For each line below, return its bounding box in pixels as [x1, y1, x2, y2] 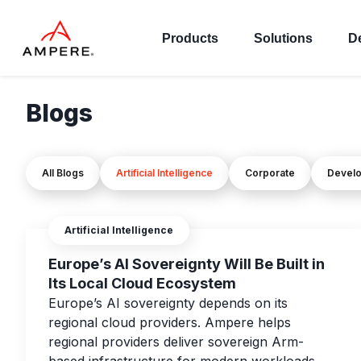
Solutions [254, 31, 313, 45]
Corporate [245, 167, 295, 180]
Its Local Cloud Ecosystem [48, 275, 236, 293]
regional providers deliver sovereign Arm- [48, 334, 304, 351]
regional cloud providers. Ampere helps [48, 314, 291, 331]
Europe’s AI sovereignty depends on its [48, 295, 288, 312]
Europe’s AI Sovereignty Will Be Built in [48, 255, 325, 273]
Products [162, 31, 218, 45]
